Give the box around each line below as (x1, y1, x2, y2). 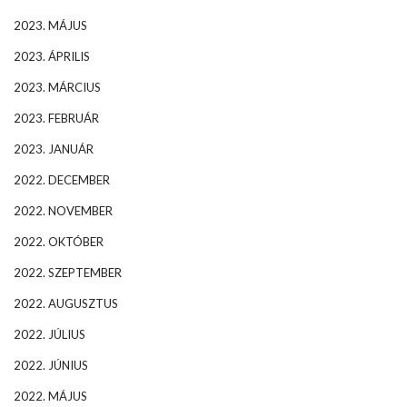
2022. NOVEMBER (14, 203, 113, 218)
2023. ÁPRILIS (14, 48, 90, 64)
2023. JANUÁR (14, 141, 94, 156)
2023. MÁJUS (14, 17, 87, 33)
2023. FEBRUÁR (14, 110, 99, 125)
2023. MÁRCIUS (14, 79, 101, 94)
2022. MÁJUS (14, 388, 87, 403)
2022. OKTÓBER (14, 233, 104, 249)
